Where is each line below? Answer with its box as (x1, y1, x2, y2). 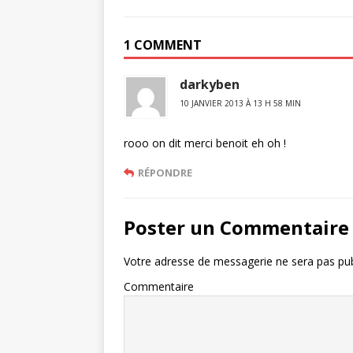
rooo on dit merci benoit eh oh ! (124, 136, 286, 150)
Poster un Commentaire (124, 214, 349, 240)
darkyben (180, 76, 240, 93)
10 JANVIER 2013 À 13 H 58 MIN (180, 98, 301, 109)
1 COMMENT (124, 36, 202, 54)
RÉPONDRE (138, 165, 192, 180)
